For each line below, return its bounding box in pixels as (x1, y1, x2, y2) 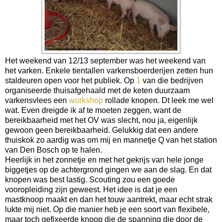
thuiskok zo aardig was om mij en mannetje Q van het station (5, 136, 217, 145)
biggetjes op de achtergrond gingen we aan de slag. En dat (5, 166, 212, 174)
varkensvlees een (5, 96, 69, 105)
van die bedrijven (141, 76, 203, 85)
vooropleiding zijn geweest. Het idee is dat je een (5, 185, 177, 194)
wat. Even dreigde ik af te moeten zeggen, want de (5, 106, 181, 115)
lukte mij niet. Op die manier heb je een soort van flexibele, (5, 205, 210, 214)
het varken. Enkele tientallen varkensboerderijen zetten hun (5, 66, 213, 75)
